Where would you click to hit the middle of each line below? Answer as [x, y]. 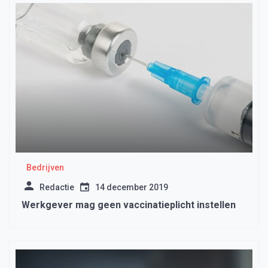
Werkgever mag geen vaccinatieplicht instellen [129, 205]
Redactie [57, 188]
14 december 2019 [132, 188]
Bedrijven [45, 168]
